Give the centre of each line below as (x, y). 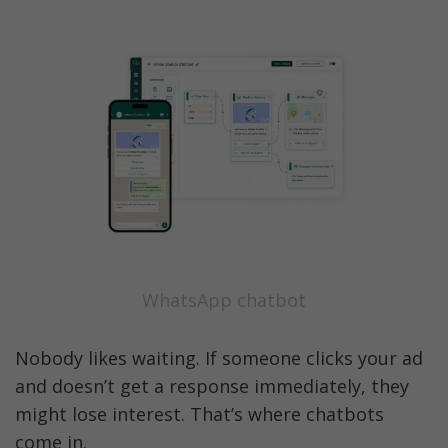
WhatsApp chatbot (224, 299)
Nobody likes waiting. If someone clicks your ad (219, 358)
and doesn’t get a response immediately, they (212, 386)
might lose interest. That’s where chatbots (199, 414)
